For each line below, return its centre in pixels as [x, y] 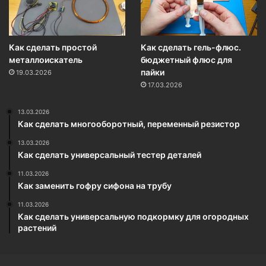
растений [37, 228]
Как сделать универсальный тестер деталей [110, 155]
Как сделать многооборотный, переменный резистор [129, 124]
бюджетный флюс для [186, 60]
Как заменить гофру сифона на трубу [95, 186]
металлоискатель [46, 60]
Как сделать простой [53, 47]
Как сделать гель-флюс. [191, 47]
